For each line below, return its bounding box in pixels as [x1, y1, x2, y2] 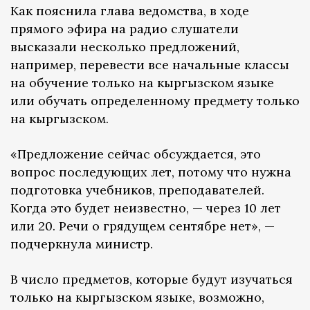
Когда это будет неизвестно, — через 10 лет [10, 200, 281, 217]
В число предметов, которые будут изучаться [10, 271, 293, 288]
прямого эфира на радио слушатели [10, 21, 239, 37]
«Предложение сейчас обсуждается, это [10, 146, 261, 163]
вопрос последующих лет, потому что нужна [10, 164, 291, 181]
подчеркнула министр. [10, 236, 153, 253]
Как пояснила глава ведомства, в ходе [10, 3, 249, 19]
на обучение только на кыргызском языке [10, 75, 274, 91]
